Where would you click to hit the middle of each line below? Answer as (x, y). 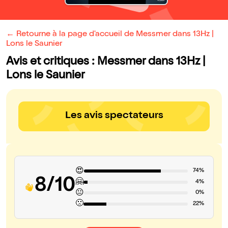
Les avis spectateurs (114, 116)
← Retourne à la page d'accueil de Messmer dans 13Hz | (110, 35)
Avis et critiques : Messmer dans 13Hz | (106, 63)
